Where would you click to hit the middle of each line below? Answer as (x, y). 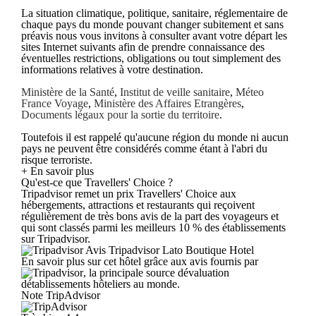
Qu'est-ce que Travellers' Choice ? (97, 182)
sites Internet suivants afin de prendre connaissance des (143, 47)
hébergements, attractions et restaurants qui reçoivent (138, 205)
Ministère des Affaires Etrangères (168, 103)
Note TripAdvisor (61, 295)
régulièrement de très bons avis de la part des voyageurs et (150, 216)
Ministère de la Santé (68, 92)
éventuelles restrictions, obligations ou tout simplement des (151, 58)
